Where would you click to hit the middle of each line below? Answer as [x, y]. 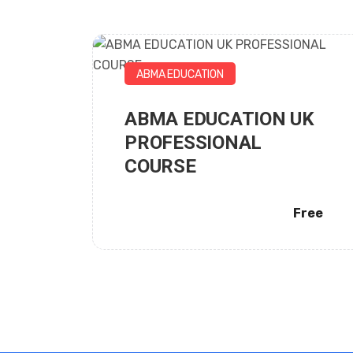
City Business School [214, 129]
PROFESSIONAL [193, 143]
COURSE [160, 166]
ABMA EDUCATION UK [219, 119]
